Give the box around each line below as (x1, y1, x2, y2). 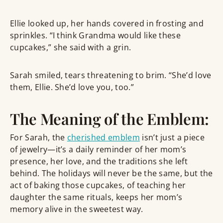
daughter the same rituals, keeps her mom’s (10, 192, 183, 203)
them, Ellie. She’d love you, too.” (10, 82, 134, 93)
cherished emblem (67, 132, 140, 143)
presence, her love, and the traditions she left (10, 156, 188, 167)
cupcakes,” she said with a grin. (10, 42, 131, 53)
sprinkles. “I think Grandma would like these (10, 30, 181, 41)
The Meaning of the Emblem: (10, 109, 209, 129)
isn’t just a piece (139, 132, 205, 143)
